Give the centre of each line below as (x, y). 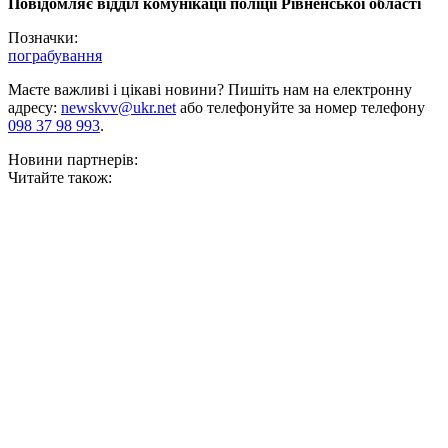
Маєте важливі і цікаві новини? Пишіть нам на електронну (210, 90)
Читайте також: (60, 178)
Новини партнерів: (73, 160)
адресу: (34, 108)
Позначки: (43, 38)
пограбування (55, 56)
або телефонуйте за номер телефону (300, 108)
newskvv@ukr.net (118, 108)
